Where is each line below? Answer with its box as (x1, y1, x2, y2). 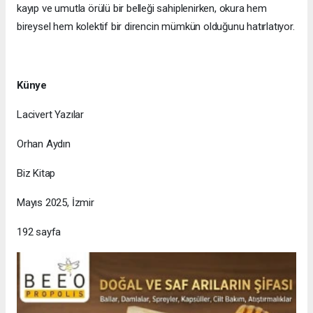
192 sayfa (17, 225, 61, 238)
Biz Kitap (17, 166, 56, 180)
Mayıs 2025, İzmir (17, 196, 94, 209)
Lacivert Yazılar (17, 108, 84, 121)
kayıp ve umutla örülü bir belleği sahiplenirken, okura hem (17, 1, 267, 15)
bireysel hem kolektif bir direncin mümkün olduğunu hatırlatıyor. (17, 20, 295, 33)
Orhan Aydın (17, 137, 71, 150)
